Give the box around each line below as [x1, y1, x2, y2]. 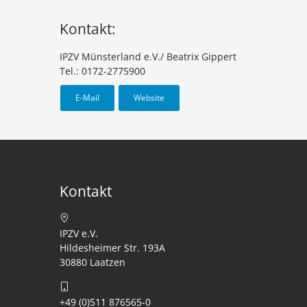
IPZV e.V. [60, 227, 98, 240]
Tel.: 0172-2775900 [60, 64, 145, 77]
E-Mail [75, 92, 99, 103]
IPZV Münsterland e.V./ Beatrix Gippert [60, 50, 236, 63]
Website [134, 92, 164, 103]
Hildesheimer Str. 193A [60, 241, 165, 254]
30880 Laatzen [60, 256, 125, 269]
